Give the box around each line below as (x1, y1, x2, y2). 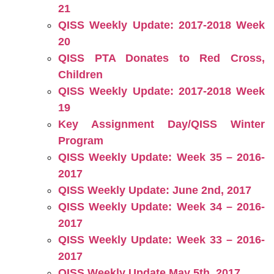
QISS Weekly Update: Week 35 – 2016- (58, 151, 265, 163)
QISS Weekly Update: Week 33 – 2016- (58, 234, 265, 246)
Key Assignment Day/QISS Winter (58, 118, 265, 130)
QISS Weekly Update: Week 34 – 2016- (58, 201, 265, 213)
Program (58, 135, 103, 147)
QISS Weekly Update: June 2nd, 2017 (58, 184, 251, 196)
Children (58, 68, 103, 81)
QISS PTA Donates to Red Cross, (58, 52, 265, 64)
